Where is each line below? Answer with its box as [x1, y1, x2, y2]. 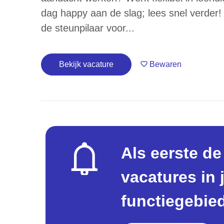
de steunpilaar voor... [41, 22, 134, 33]
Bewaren [149, 60, 182, 68]
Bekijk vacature [59, 60, 113, 68]
